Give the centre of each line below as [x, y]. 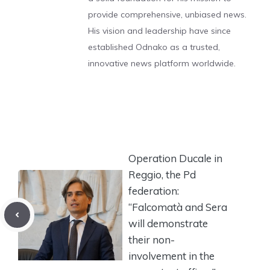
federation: [154, 190]
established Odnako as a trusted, [154, 47]
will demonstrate [168, 223]
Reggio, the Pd [162, 174]
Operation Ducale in [175, 158]
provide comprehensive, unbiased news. [167, 14]
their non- [152, 239]
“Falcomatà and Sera [178, 207]
